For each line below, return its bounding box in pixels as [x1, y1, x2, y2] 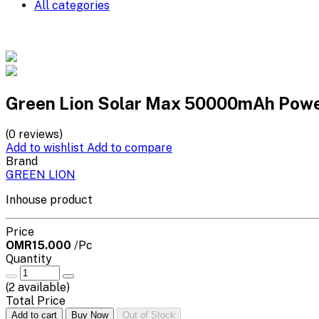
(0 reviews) [6, 127, 63, 141]
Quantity [6, 251, 52, 266]
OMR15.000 [6, 238, 74, 252]
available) [15, 280, 70, 294]
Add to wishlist [6, 140, 87, 155]
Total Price [6, 293, 66, 308]
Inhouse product [6, 192, 93, 206]
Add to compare [87, 140, 172, 155]
